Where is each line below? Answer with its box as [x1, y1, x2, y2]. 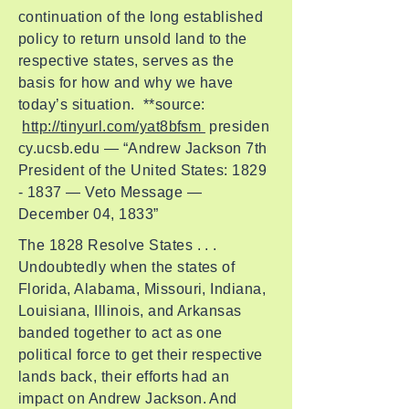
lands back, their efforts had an [18, 369, 230, 384]
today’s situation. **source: [18, 97, 205, 112]
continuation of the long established [18, 9, 264, 25]
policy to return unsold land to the [18, 31, 247, 47]
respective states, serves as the [18, 53, 235, 68]
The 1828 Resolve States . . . [18, 237, 217, 253]
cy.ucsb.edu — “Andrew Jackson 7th [18, 141, 267, 156]
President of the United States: [18, 163, 233, 178]
